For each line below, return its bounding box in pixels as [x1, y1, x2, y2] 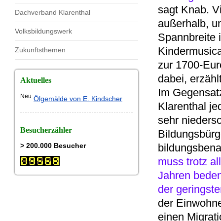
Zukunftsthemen [15, 46, 66, 54]
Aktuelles [20, 76, 51, 84]
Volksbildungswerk [15, 27, 72, 35]
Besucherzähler [20, 125, 72, 134]
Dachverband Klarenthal [15, 8, 90, 16]
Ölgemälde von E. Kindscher [34, 94, 122, 103]
